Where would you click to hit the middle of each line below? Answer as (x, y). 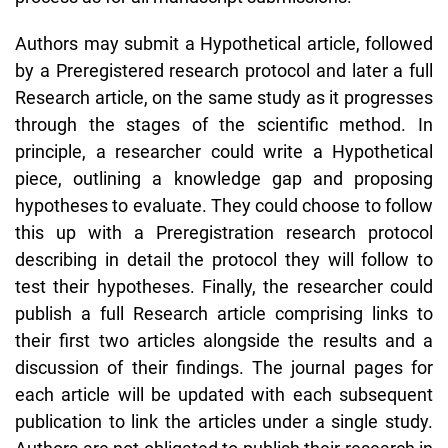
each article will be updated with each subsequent (224, 394)
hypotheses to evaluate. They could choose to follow (224, 205)
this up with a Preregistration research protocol (224, 232)
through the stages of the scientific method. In (224, 124)
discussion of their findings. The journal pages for (224, 367)
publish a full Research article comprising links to (224, 313)
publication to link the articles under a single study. (224, 421)
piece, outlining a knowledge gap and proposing (224, 178)
